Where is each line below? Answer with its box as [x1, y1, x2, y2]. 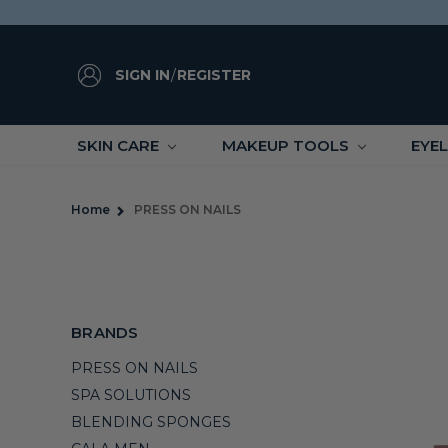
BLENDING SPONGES [71, 412, 231, 431]
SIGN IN [114, 65, 170, 84]
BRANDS [71, 323, 139, 342]
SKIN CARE [76, 136, 163, 155]
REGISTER [176, 65, 251, 84]
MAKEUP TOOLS [221, 136, 353, 155]
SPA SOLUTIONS [71, 385, 191, 404]
